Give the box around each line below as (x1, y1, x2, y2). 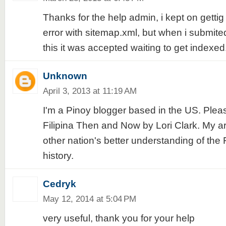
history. (42, 150, 74, 161)
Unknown (42, 71, 87, 81)
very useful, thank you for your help (42, 213, 195, 223)
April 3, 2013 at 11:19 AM (42, 86, 137, 96)
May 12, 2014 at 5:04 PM (42, 194, 136, 204)
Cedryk (42, 179, 76, 189)
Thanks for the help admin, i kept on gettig (42, 12, 224, 23)
